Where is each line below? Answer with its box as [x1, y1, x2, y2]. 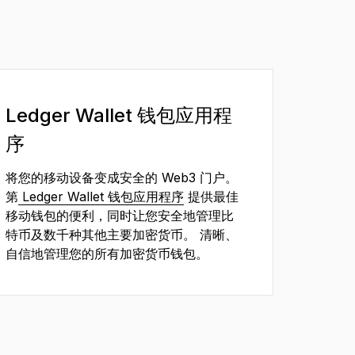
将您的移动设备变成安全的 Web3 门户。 [6, 169, 238, 185]
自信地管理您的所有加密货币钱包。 [6, 245, 208, 261]
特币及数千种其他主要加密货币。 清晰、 [6, 226, 238, 242]
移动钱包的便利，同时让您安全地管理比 [6, 207, 234, 223]
